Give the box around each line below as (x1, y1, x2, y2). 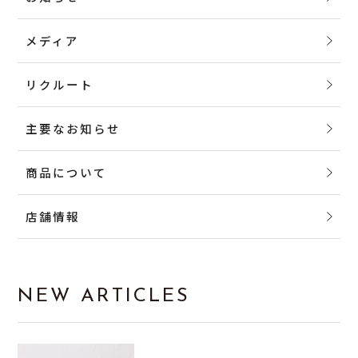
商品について (26, 163, 108, 181)
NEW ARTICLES (18, 286, 191, 306)
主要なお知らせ (26, 119, 121, 137)
